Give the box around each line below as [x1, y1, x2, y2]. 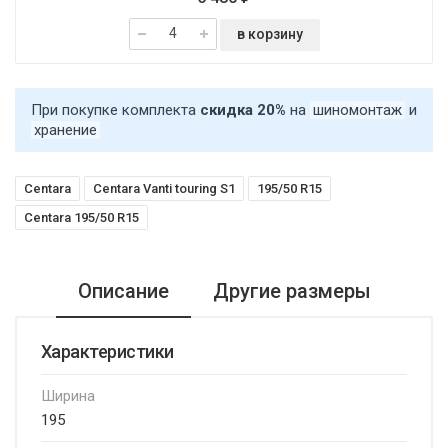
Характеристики [41, 340, 174, 362]
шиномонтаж [313, 100, 402, 119]
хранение [34, 120, 97, 139]
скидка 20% [200, 100, 286, 119]
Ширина [41, 386, 95, 405]
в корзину [236, 25, 303, 42]
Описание [77, 278, 169, 303]
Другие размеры [212, 278, 371, 303]
